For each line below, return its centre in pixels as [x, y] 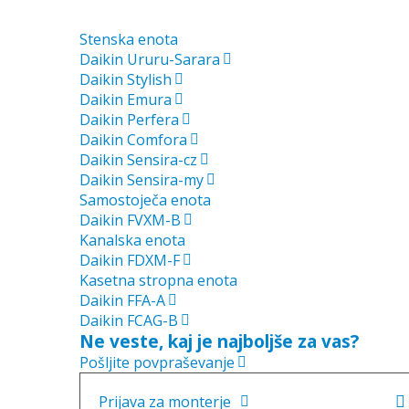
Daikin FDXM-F [130, 261]
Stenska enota [129, 40]
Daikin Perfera [129, 120]
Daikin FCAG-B [129, 321]
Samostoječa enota [145, 200]
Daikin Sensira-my [142, 180]
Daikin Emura [126, 100]
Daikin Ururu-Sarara [150, 60]
